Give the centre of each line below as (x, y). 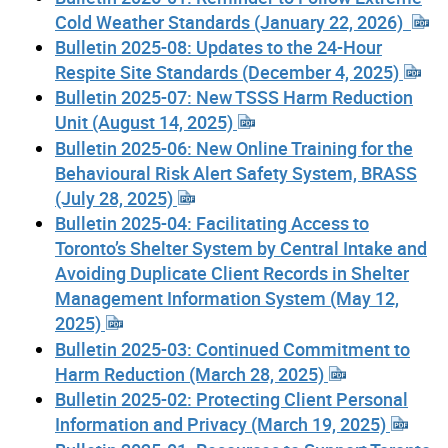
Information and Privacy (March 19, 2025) (222, 424)
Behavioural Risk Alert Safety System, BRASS (236, 172)
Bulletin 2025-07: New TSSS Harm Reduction (234, 97)
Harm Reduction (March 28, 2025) (191, 373)
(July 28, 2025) (116, 197)
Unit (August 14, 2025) (146, 122)
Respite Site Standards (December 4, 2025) (229, 71)
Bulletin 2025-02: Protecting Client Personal (231, 399)
